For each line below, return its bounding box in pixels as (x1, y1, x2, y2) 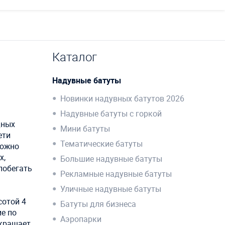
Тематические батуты (60, 138, 143, 149)
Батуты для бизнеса (60, 198, 136, 209)
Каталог (52, 48, 97, 65)
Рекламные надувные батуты (60, 168, 172, 179)
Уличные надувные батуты (60, 183, 161, 194)
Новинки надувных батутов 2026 (60, 92, 184, 104)
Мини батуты (60, 123, 110, 134)
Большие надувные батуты (60, 153, 162, 164)
